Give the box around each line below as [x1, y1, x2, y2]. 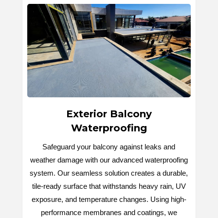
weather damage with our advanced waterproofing [30, 156, 188, 164]
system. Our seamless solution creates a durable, [30, 169, 188, 178]
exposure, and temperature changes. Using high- [31, 195, 186, 204]
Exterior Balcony [66, 108, 152, 120]
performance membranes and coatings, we [40, 208, 177, 217]
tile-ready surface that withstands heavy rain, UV [32, 182, 186, 191]
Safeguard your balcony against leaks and [42, 143, 175, 151]
